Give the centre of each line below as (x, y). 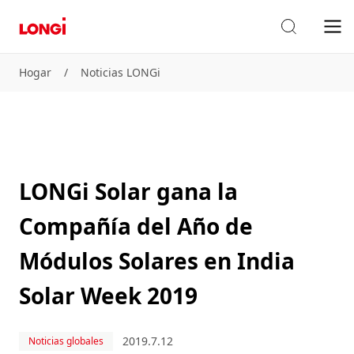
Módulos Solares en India (157, 261)
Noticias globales (66, 341)
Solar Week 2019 (108, 296)
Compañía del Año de (136, 226)
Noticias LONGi (121, 72)
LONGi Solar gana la (128, 191)
